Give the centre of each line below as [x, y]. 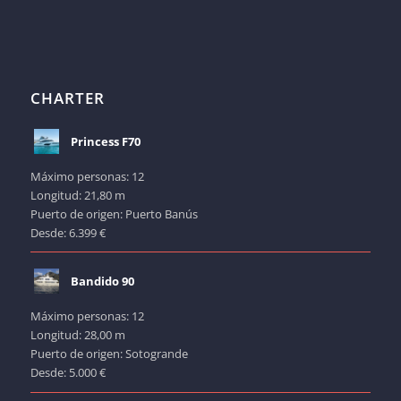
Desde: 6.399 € [68, 232]
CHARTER [67, 98]
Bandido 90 [102, 282]
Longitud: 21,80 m [77, 195]
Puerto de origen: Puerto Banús [114, 213]
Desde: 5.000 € [68, 373]
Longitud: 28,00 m [77, 335]
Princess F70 [105, 141]
